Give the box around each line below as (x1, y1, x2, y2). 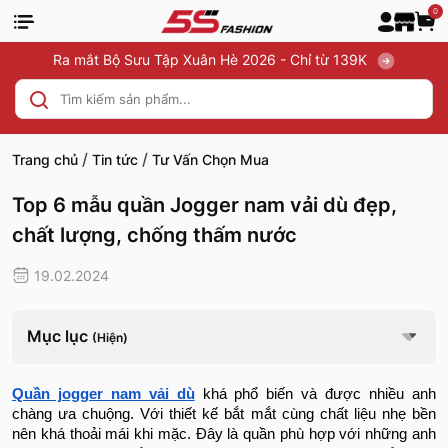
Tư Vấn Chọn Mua (152, 150, 269, 168)
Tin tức (92, 150, 138, 168)
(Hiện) (92, 330, 128, 346)
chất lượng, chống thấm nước (12, 222, 297, 247)
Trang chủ (12, 150, 78, 168)
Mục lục (27, 326, 92, 347)
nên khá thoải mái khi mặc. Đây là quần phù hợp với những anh (12, 426, 436, 443)
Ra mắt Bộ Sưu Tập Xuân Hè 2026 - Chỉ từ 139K (52, 50, 371, 68)
